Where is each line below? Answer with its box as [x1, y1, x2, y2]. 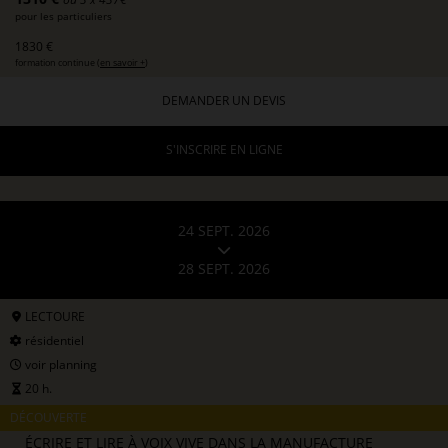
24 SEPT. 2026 [178, 220, 270, 240]
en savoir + [100, 55, 145, 69]
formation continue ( [15, 55, 100, 69]
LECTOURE [22, 307, 85, 325]
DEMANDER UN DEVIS [162, 92, 286, 110]
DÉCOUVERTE [10, 408, 87, 426]
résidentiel [22, 331, 84, 349]
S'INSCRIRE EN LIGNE [165, 141, 283, 159]
